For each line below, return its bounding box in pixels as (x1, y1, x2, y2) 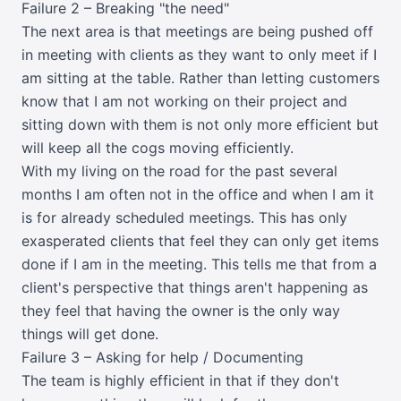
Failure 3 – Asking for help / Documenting (21, 348, 303, 366)
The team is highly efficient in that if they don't (21, 371, 339, 389)
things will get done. (21, 325, 158, 343)
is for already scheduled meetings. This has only (21, 209, 347, 226)
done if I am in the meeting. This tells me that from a (21, 255, 377, 273)
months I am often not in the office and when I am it (21, 185, 374, 203)
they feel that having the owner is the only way (21, 302, 340, 320)
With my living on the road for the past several (21, 162, 337, 180)
